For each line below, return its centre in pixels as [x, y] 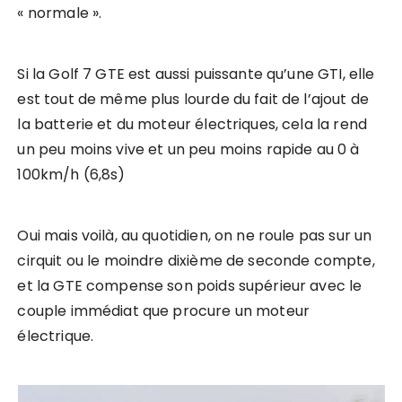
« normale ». [60, 13]
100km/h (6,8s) [71, 175]
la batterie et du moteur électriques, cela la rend [192, 125]
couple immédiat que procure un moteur [164, 311]
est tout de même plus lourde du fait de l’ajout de [193, 100]
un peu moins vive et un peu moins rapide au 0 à [188, 150]
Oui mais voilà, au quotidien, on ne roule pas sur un [195, 236]
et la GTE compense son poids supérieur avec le [190, 286]
